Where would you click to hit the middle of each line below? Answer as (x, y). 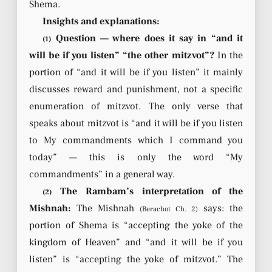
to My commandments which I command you (136, 140)
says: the (220, 208)
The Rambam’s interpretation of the (147, 191)
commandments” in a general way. (102, 174)
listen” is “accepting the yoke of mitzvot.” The (136, 259)
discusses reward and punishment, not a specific (136, 89)
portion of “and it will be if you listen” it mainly (136, 72)
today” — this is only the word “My (136, 157)
